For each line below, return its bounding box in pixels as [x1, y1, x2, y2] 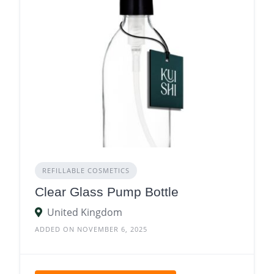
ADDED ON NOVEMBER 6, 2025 [35, 224, 147, 234]
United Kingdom [47, 206, 122, 220]
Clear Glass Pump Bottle [35, 185, 179, 199]
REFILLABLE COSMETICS [42, 166, 130, 176]
